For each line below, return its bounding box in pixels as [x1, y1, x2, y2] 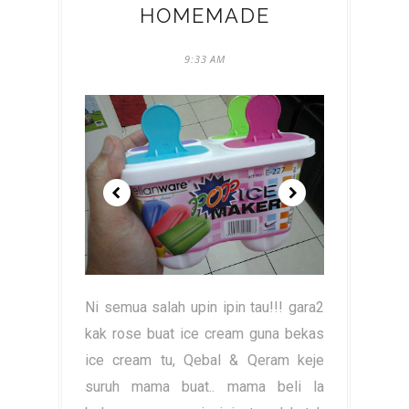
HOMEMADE [139, 4, 270, 27]
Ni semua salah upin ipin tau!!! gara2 [85, 299, 324, 316]
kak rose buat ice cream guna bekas [85, 325, 324, 342]
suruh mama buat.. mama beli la [85, 378, 324, 395]
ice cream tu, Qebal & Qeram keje [85, 351, 324, 369]
